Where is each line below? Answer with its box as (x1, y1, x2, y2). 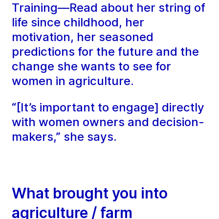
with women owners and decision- (12, 115, 204, 130)
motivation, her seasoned (12, 30, 153, 44)
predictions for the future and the (12, 44, 199, 59)
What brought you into (12, 184, 168, 202)
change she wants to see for (12, 59, 171, 74)
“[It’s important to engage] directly (12, 100, 204, 115)
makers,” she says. (12, 130, 117, 144)
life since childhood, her (12, 15, 144, 30)
